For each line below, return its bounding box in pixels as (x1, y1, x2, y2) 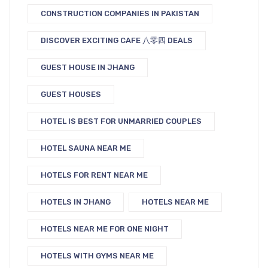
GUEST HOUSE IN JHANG (41, 63, 135, 72)
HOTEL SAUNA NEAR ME (41, 144, 131, 153)
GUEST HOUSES (41, 90, 101, 99)
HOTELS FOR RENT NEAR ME (41, 170, 148, 179)
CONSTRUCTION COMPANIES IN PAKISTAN (41, 9, 199, 18)
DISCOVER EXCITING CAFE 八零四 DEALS (41, 36, 193, 45)
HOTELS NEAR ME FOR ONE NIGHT (41, 224, 169, 233)
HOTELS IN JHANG (41, 197, 111, 206)
